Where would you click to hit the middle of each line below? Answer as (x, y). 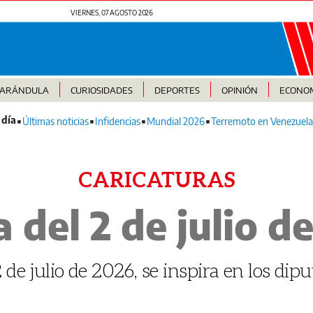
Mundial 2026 (176, 122)
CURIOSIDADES (101, 90)
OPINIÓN (239, 90)
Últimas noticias (56, 122)
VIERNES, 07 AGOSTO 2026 (112, 13)
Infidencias (118, 122)
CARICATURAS (156, 179)
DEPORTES (177, 90)
